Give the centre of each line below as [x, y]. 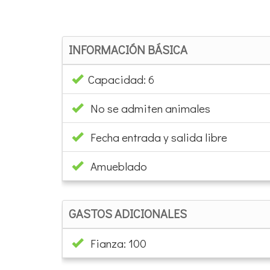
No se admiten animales [150, 108]
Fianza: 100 [115, 243]
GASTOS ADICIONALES [128, 213]
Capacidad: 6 [119, 79]
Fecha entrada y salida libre [159, 137]
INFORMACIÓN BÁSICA [128, 49]
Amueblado [119, 166]
